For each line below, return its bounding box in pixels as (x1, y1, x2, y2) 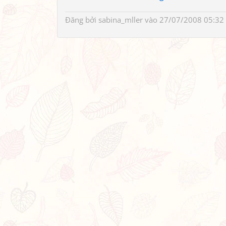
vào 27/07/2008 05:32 (143, 15, 224, 25)
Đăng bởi (65, 15, 98, 25)
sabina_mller (98, 15, 143, 25)
